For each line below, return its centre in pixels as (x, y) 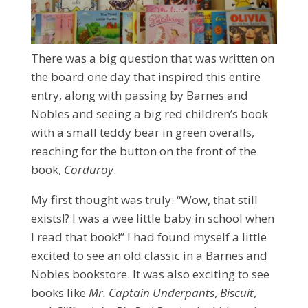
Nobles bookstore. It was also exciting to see (150, 274)
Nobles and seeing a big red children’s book (149, 113)
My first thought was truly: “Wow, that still (144, 199)
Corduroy (88, 169)
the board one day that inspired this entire (145, 76)
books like (59, 292)
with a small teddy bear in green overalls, (142, 132)
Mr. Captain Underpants (151, 292)
